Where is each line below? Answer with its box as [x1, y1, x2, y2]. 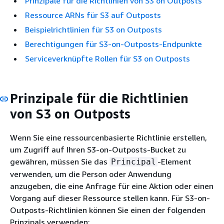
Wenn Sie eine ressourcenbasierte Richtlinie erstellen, [10, 132, 207, 142]
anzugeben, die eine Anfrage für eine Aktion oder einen [10, 180, 213, 191]
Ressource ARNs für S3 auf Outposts [25, 10, 161, 20]
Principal [111, 156, 156, 166]
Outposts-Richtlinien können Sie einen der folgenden [10, 204, 205, 215]
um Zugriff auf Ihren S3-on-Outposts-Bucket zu [10, 144, 186, 154]
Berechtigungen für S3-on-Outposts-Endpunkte [25, 39, 202, 49]
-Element [157, 156, 191, 166]
